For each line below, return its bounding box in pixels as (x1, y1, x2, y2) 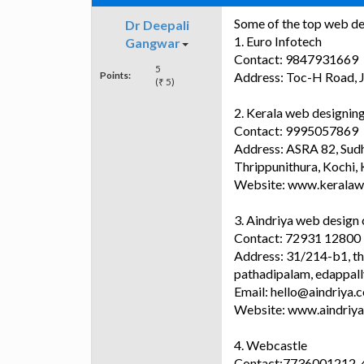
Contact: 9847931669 (234, 51, 358, 67)
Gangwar (125, 35, 180, 51)
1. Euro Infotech (234, 33, 322, 50)
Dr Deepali (124, 17, 189, 33)
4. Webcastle (234, 337, 307, 353)
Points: (100, 69, 131, 81)
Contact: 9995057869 (234, 123, 358, 139)
